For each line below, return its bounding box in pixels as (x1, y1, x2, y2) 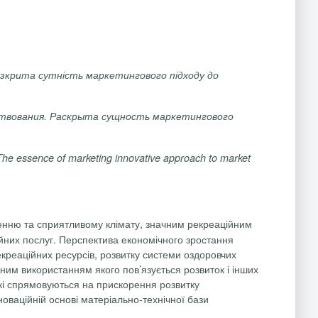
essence (16, 150, 54, 165)
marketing (68, 150, 112, 165)
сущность (102, 109, 150, 124)
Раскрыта (50, 109, 99, 124)
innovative (115, 150, 160, 165)
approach (163, 150, 206, 165)
